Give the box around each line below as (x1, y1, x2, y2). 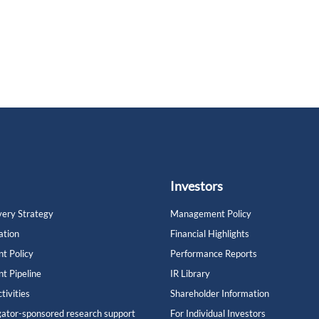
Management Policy (170, 208, 251, 219)
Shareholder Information (170, 288, 269, 299)
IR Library (170, 268, 210, 279)
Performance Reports (170, 248, 257, 259)
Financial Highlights (170, 228, 249, 239)
